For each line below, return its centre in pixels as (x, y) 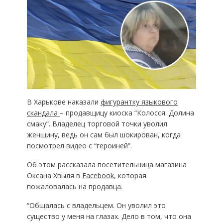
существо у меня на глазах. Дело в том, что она (109, 216)
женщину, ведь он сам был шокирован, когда (104, 134)
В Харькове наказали (63, 102)
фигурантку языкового (139, 102)
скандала (43, 112)
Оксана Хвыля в (54, 175)
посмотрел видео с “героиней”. (79, 145)
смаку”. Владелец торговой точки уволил (97, 123)
